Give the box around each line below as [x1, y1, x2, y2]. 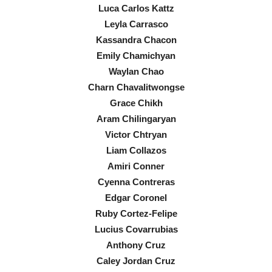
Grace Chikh [109, 97, 163, 108]
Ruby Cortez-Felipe [95, 208, 177, 219]
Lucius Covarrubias [94, 223, 178, 234]
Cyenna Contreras [97, 176, 175, 187]
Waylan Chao [108, 66, 164, 76]
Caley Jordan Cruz [97, 255, 175, 266]
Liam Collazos [106, 144, 166, 155]
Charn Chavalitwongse [87, 81, 185, 92]
